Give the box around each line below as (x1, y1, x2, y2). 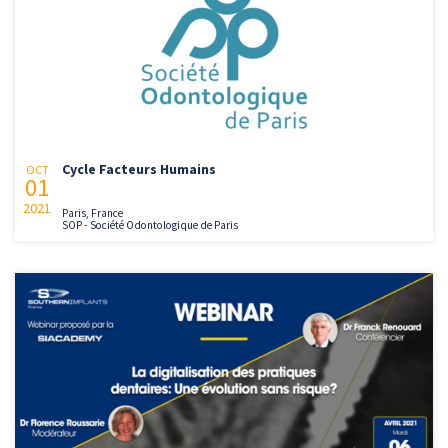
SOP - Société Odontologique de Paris (62, 218, 238, 233)
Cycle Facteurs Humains (62, 160, 216, 179)
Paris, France (62, 206, 123, 221)
